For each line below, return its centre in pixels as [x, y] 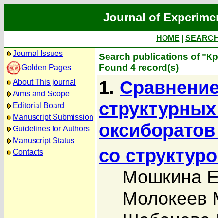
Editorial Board [38, 105]
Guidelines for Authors [51, 129]
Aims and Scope [41, 94]
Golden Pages [46, 67]
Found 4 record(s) [139, 67]
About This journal [44, 82]
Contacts [28, 152]
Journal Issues [38, 53]
